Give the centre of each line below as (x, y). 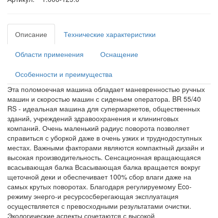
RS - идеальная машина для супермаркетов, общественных (104, 109)
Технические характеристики (110, 34)
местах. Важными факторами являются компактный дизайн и (106, 148)
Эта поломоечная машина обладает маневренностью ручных (106, 89)
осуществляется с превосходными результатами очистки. (99, 206)
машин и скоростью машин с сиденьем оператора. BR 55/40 (104, 99)
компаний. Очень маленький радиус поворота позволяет (98, 128)
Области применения (49, 54)
